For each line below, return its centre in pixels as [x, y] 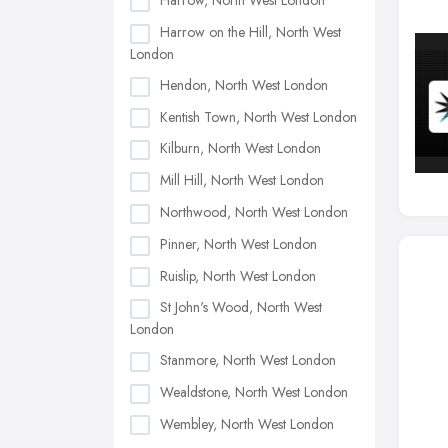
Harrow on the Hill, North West [250, 32]
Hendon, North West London [244, 84]
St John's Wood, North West [241, 307]
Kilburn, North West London [240, 148]
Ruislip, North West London [238, 275]
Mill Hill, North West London [242, 180]
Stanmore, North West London [248, 360]
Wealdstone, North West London [254, 391]
